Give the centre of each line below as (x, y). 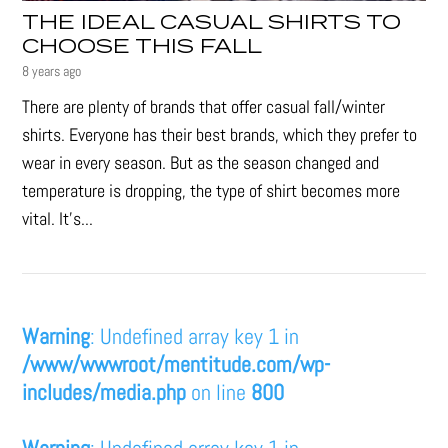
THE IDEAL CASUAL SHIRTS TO (212, 22)
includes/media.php (104, 391)
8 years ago (52, 70)
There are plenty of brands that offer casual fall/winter (204, 106)
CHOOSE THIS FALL (142, 46)
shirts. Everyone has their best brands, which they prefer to (220, 134)
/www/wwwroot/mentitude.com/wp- (176, 363)
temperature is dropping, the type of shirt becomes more (211, 190)
